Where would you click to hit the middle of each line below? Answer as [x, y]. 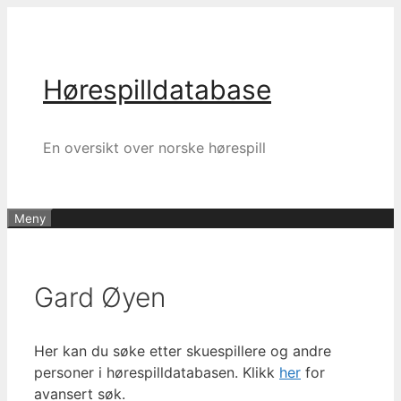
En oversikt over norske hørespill [154, 148]
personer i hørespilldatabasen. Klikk [157, 372]
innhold [31, 60]
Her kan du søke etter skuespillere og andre [183, 350]
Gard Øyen [100, 297]
